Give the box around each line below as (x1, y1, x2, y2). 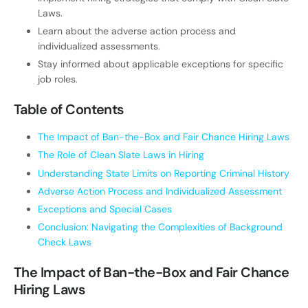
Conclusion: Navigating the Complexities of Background (38, 221, 283, 234)
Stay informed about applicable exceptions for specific (38, 58, 283, 71)
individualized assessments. (38, 39, 160, 52)
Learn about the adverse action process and (38, 24, 236, 37)
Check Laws (38, 236, 91, 249)
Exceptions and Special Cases (38, 202, 172, 215)
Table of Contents (14, 100, 124, 119)
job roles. (38, 73, 78, 86)
